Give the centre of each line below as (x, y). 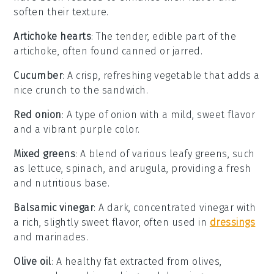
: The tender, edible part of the (164, 36)
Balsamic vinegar (54, 207)
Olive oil (32, 261)
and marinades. (51, 237)
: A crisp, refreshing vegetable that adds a (161, 75)
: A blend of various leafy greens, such (165, 154)
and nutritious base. (62, 183)
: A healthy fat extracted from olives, (136, 261)
